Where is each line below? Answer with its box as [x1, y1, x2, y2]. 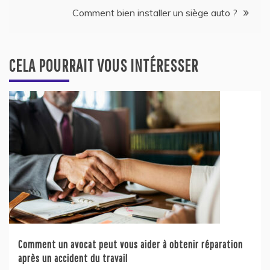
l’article [8, 4, 59, 27]
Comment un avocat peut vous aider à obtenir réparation [18, 237, 243, 251]
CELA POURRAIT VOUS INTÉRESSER [9, 55, 198, 75]
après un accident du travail [18, 251, 128, 265]
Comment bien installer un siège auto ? [72, 6, 237, 19]
